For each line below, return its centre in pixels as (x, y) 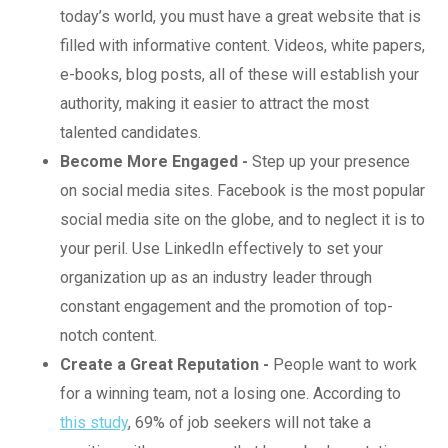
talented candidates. (132, 132)
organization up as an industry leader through (216, 277)
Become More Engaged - (154, 161)
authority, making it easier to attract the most (214, 103)
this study (94, 422)
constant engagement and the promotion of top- (226, 306)
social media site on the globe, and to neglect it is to (242, 219)
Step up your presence (329, 161)
